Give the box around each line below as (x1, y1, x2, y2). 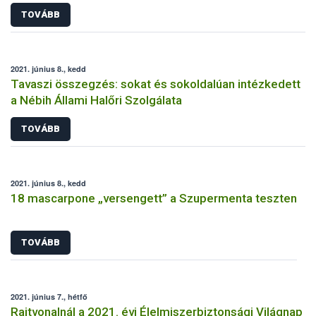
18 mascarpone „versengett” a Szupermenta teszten (11, 190, 297, 205)
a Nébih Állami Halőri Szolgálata (11, 92, 182, 107)
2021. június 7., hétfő (11, 291, 87, 303)
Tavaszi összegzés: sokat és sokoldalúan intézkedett (11, 76, 300, 91)
